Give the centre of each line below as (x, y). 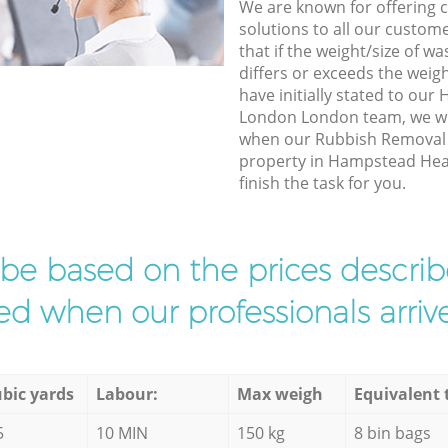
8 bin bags (392, 432)
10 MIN (121, 432)
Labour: (126, 393)
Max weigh (279, 393)
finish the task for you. (322, 182)
